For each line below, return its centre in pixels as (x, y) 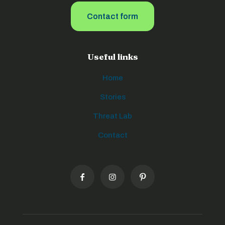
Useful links (113, 57)
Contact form (113, 17)
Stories (113, 97)
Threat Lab (113, 116)
